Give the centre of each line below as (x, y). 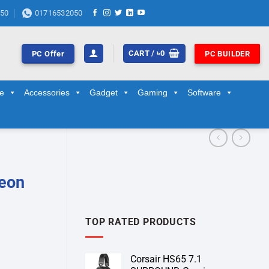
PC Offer (48, 53)
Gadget (104, 92)
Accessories (47, 92)
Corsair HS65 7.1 (166, 259)
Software (204, 92)
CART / (143, 53)
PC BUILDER (228, 53)
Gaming (153, 92)
